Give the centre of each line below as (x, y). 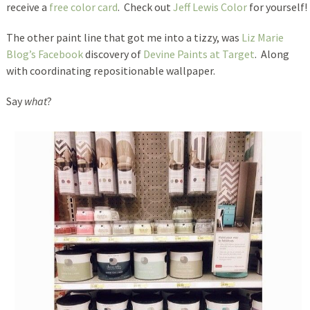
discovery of (113, 54)
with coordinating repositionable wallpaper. (110, 70)
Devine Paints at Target (199, 54)
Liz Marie (262, 37)
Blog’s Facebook (44, 54)
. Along (272, 54)
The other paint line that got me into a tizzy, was (124, 37)
